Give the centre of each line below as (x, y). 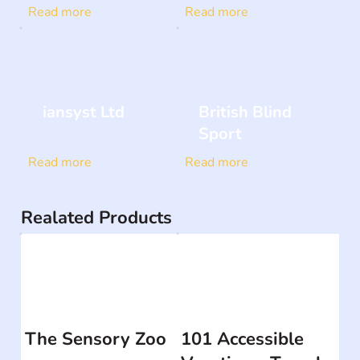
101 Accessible (243, 339)
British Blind (245, 112)
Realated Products (97, 218)
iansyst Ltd (84, 112)
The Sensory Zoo (96, 339)
